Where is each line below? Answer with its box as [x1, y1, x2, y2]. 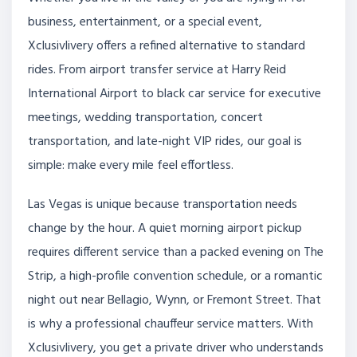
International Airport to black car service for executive [28, 83, 321, 104]
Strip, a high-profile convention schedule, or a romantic [28, 266, 323, 288]
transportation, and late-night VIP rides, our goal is [28, 131, 302, 152]
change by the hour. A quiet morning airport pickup [28, 218, 302, 240]
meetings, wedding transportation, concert [28, 107, 263, 128]
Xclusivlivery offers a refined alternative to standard [28, 35, 305, 57]
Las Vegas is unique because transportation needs [28, 194, 297, 216]
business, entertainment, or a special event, [28, 11, 262, 33]
